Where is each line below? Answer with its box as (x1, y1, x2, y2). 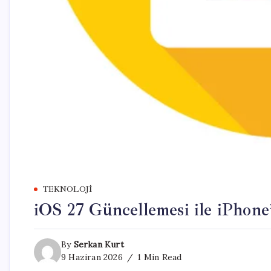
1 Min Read (135, 252, 182, 263)
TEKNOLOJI (43, 184, 93, 195)
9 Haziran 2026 (61, 252, 123, 263)
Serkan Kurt (73, 239, 124, 250)
